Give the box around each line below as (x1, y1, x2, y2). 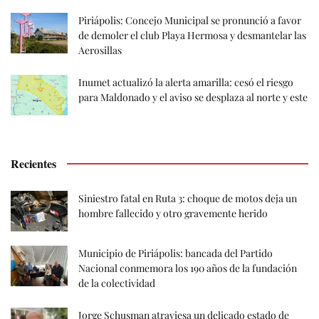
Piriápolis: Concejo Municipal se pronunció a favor (78, 13, 301, 27)
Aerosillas (78, 43, 122, 57)
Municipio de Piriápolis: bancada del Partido (78, 246, 273, 260)
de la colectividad (78, 276, 155, 290)
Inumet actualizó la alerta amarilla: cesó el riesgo (78, 75, 293, 89)
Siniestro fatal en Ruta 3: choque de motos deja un (78, 191, 297, 205)
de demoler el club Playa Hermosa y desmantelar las (78, 28, 306, 42)
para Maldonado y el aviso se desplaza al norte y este (78, 90, 308, 104)
